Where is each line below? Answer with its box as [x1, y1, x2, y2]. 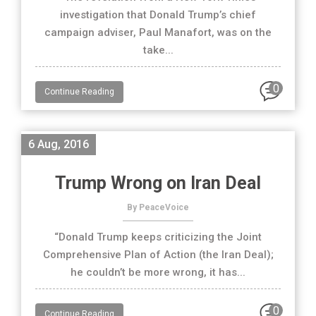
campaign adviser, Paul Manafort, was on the [44, 26, 272, 39]
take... [142, 44, 174, 56]
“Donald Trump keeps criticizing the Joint [54, 231, 262, 243]
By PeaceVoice [127, 202, 189, 212]
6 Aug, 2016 [28, 138, 89, 151]
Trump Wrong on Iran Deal [55, 173, 261, 193]
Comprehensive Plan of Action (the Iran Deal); [42, 248, 274, 261]
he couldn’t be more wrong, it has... [71, 266, 245, 279]
